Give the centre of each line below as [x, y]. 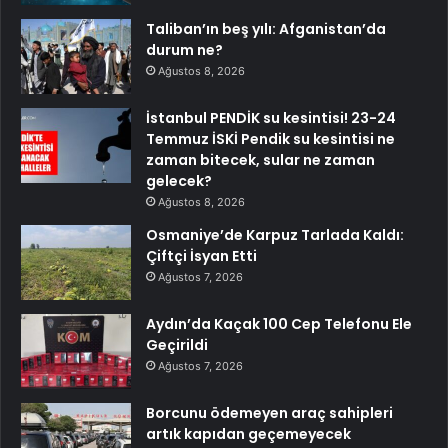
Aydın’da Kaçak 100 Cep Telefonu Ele [279, 323]
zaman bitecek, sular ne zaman [260, 159]
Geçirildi [177, 344]
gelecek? [179, 180]
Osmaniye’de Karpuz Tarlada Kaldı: [275, 234]
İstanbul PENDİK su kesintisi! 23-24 [271, 117]
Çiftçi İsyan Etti [201, 255]
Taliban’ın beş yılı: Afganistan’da [266, 28]
